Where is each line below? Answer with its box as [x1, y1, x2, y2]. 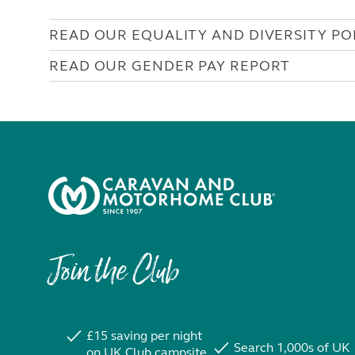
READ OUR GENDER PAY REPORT [49, 57, 291, 74]
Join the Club [48, 254, 178, 294]
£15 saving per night [86, 328, 202, 343]
